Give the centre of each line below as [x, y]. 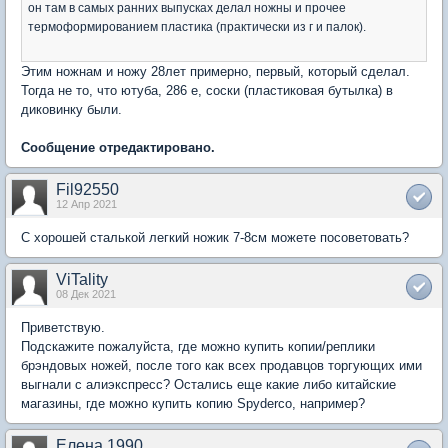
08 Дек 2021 [86, 294]
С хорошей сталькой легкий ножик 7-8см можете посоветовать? [215, 238]
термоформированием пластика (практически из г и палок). [197, 27]
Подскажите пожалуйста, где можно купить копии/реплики [198, 347]
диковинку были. [71, 110]
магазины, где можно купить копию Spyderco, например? [193, 404]
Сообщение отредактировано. [118, 148]
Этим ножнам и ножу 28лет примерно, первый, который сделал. [215, 72]
